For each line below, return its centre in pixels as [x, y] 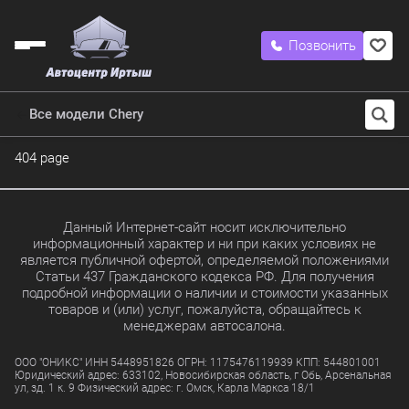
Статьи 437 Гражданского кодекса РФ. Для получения [204, 277]
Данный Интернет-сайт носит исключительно [204, 227]
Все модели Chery [86, 114]
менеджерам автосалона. [204, 326]
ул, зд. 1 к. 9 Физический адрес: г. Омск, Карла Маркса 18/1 [165, 388]
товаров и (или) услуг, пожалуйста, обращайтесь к [204, 309]
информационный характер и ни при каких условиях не [204, 244]
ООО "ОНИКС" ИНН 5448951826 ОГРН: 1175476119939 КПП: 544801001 [198, 362]
